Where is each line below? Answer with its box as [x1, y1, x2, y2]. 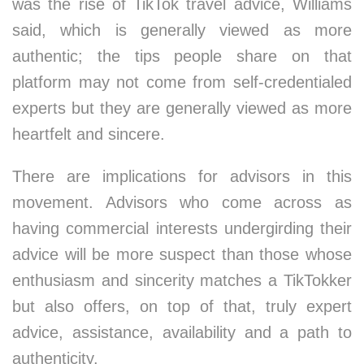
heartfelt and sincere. [12, 125, 165, 143]
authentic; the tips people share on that [12, 47, 352, 65]
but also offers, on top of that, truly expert [12, 297, 352, 315]
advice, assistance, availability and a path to [12, 323, 352, 341]
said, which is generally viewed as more [12, 21, 352, 39]
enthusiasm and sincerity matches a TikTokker [12, 271, 352, 289]
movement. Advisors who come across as [12, 193, 352, 211]
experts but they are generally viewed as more [12, 99, 352, 117]
